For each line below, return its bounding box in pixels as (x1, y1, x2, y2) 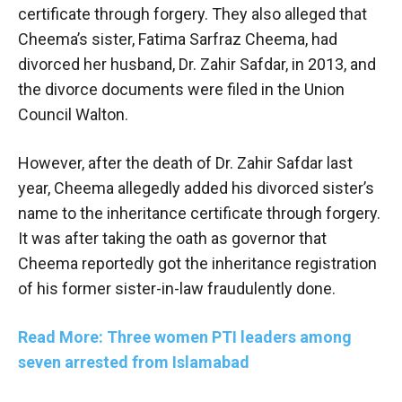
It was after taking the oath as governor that (18, 229, 327, 249)
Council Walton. (18, 105, 128, 125)
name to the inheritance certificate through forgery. (18, 204, 380, 223)
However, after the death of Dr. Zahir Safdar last (18, 153, 353, 173)
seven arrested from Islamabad (18, 353, 249, 372)
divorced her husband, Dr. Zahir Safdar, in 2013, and (18, 55, 376, 74)
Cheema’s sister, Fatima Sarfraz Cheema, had (18, 30, 337, 49)
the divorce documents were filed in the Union (18, 80, 345, 100)
